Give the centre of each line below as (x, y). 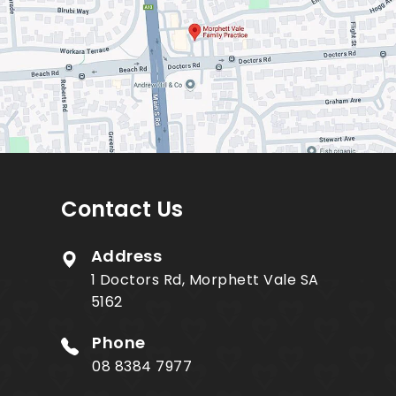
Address (126, 256)
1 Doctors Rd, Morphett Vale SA (205, 280)
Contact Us (122, 209)
